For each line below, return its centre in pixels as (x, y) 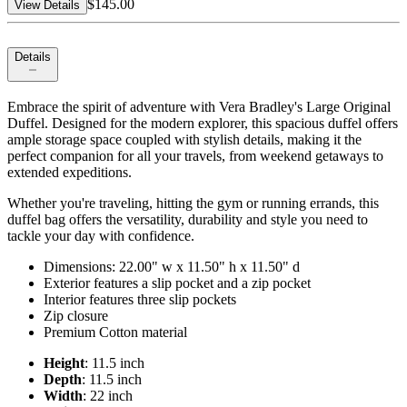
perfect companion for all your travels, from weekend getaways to (195, 156)
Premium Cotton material (115, 333)
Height (64, 363)
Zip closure (76, 316)
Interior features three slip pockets (140, 300)
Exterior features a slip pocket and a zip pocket (177, 283)
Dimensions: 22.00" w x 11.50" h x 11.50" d (172, 267)
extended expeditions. (69, 173)
